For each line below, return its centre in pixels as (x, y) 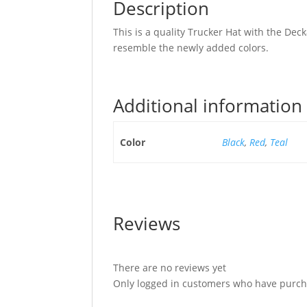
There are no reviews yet (170, 268)
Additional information (208, 106)
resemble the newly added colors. (191, 48)
